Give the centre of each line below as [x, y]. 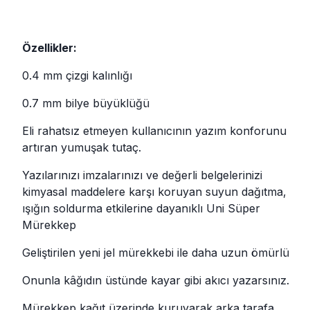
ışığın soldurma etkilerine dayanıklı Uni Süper [141, 208]
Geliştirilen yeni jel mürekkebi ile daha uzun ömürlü [156, 252]
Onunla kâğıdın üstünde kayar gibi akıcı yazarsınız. [156, 280]
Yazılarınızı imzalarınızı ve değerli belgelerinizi [142, 175]
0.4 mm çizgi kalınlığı [77, 75]
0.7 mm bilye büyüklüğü [86, 103]
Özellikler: [49, 47]
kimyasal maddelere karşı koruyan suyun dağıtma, [154, 191]
